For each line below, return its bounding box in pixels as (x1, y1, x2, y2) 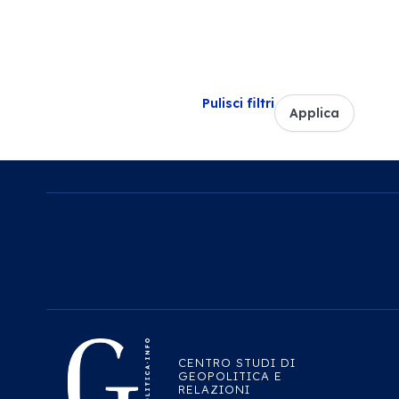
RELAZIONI (178, 381, 251, 396)
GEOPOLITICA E (178, 368, 283, 383)
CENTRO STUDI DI (178, 354, 297, 370)
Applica (289, 105, 339, 121)
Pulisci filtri (201, 95, 274, 111)
